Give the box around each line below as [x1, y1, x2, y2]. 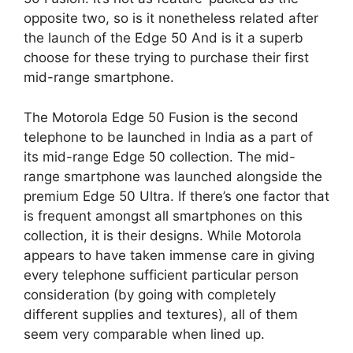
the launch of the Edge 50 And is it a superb [24, 30, 303, 46]
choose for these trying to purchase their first [24, 50, 309, 65]
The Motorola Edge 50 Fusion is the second [24, 109, 299, 125]
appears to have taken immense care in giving [24, 247, 314, 263]
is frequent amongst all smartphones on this [24, 207, 303, 224]
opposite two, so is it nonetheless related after [24, 10, 318, 26]
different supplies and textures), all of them [24, 306, 298, 322]
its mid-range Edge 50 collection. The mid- [24, 148, 295, 165]
